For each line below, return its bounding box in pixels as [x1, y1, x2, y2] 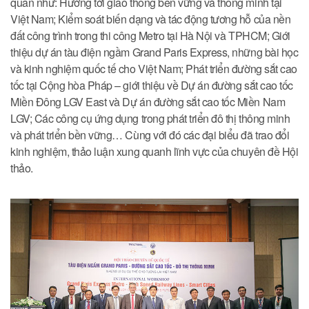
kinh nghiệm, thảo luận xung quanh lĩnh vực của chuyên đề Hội [10, 143, 299, 159]
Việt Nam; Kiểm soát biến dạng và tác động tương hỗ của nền [10, 10, 291, 27]
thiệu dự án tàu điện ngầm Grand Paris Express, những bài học [10, 43, 299, 60]
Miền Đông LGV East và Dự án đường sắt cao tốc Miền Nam [10, 93, 286, 110]
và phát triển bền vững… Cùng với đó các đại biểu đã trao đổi [10, 126, 290, 143]
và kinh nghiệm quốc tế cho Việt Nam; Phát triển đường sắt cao [10, 60, 297, 77]
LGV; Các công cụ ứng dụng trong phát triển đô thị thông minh [10, 110, 290, 126]
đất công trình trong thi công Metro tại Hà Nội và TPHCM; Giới [10, 27, 290, 43]
